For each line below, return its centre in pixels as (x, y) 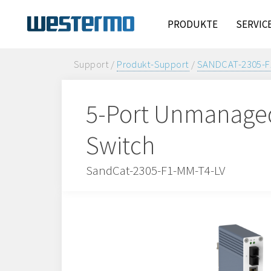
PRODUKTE (193, 24)
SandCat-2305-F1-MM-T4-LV (155, 170)
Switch (120, 145)
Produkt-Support (153, 64)
